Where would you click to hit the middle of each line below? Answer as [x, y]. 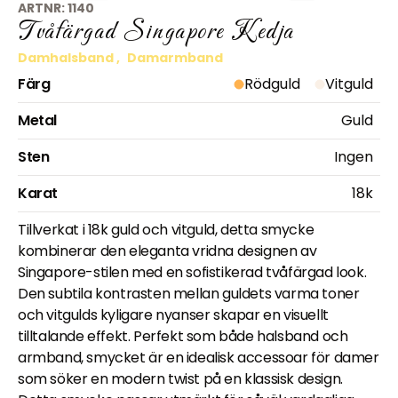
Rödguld [272, 84]
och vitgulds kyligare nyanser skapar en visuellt [173, 315]
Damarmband [175, 58]
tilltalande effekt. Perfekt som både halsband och [183, 337]
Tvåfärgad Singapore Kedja [156, 33]
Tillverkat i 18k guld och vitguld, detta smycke [166, 230]
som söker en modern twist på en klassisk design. [180, 379]
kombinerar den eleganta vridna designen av [167, 251]
